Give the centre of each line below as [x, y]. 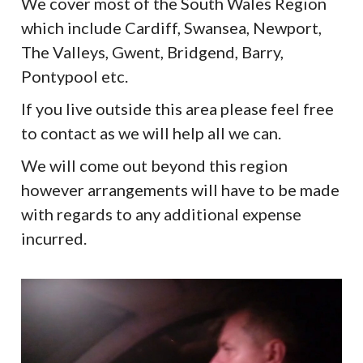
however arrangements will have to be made [181, 189]
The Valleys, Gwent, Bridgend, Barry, [153, 51]
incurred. [54, 238]
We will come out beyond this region [155, 165]
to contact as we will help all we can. [152, 132]
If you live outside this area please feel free [178, 108]
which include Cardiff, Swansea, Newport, [172, 27]
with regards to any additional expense [162, 214]
